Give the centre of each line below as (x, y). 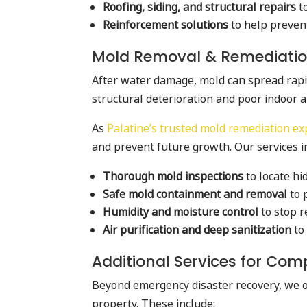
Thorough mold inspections (173, 176)
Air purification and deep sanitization (197, 230)
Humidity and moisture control (181, 212)
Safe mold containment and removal (195, 194)
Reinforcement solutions (166, 25)
